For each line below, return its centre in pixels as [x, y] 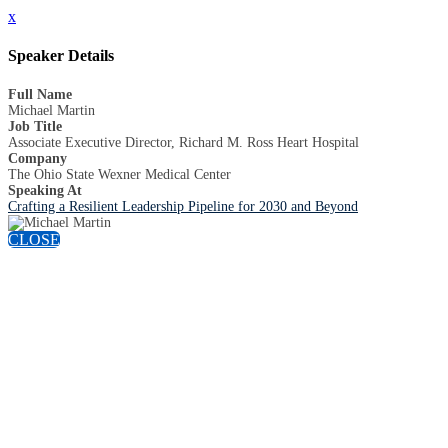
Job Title [35, 126]
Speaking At [45, 190]
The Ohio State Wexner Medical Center [119, 174]
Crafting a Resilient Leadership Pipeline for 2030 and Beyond [183, 206]
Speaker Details [61, 56]
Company [37, 158]
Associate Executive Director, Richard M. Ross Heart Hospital [183, 142]
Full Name [40, 94]
